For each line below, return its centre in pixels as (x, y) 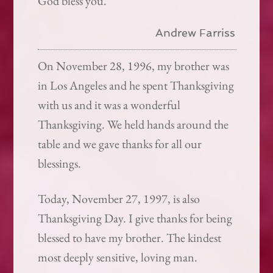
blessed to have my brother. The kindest (130, 238)
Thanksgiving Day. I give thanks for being (135, 218)
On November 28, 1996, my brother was (134, 66)
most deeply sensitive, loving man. (118, 257)
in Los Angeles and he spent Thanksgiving (136, 86)
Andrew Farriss (195, 33)
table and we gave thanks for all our (120, 144)
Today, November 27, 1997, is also (119, 199)
